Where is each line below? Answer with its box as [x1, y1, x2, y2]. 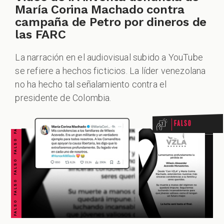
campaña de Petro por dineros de [15, 14, 207, 29]
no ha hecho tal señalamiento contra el [15, 79, 167, 90]
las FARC [15, 27, 66, 41]
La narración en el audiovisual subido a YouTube [15, 52, 203, 63]
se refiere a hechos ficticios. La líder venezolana [15, 65, 206, 76]
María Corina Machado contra [15, 2, 184, 16]
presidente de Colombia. [15, 92, 111, 103]
